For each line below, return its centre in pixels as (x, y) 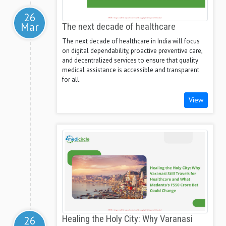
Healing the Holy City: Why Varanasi (127, 219)
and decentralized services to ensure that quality (130, 61)
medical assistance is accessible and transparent (131, 70)
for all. (71, 80)
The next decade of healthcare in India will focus (131, 41)
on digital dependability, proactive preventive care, (132, 51)
